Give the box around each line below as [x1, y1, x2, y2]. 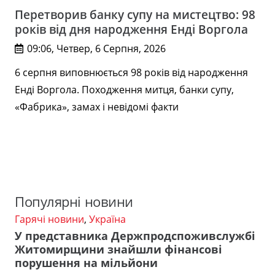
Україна [89, 212, 126, 227]
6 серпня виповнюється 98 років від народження [15, 65, 248, 79]
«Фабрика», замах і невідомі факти [15, 99, 179, 114]
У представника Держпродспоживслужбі [15, 228, 255, 244]
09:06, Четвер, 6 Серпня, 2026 [27, 41, 166, 55]
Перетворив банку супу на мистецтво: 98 [15, 6, 255, 23]
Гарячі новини [15, 212, 84, 227]
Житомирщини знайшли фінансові [15, 242, 222, 257]
